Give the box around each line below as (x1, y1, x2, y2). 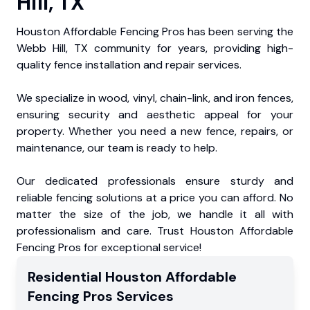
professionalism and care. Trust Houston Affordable (17, 223, 293, 238)
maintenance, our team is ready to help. (17, 140, 217, 155)
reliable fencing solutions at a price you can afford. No (17, 190, 293, 205)
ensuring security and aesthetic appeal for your (17, 107, 293, 122)
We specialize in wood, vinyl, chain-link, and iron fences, (17, 90, 293, 105)
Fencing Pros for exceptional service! (17, 239, 201, 255)
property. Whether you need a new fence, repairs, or (17, 123, 293, 138)
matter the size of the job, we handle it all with (17, 206, 293, 221)
